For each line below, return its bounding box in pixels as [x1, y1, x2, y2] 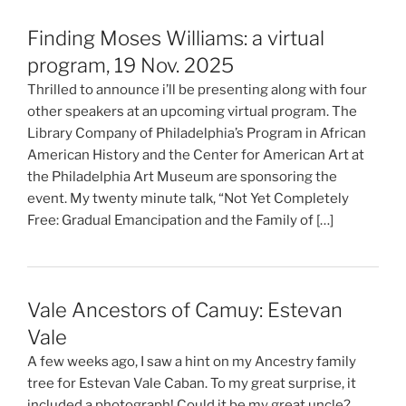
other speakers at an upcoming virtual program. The [27, 103, 357, 121]
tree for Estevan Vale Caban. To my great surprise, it [27, 375, 356, 392]
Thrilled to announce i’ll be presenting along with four [27, 82, 367, 99]
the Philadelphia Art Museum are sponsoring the [27, 169, 337, 186]
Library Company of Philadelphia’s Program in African [27, 125, 366, 142]
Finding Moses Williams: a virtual [27, 26, 324, 51]
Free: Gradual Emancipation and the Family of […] [27, 212, 333, 229]
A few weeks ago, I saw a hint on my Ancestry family [27, 353, 356, 371]
